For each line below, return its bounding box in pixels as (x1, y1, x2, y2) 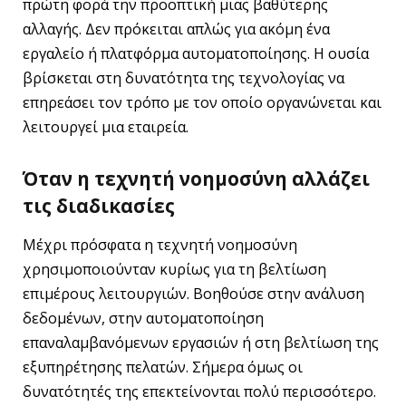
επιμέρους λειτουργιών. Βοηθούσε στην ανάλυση (23, 284, 364, 304)
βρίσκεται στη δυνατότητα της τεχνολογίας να (23, 67, 344, 88)
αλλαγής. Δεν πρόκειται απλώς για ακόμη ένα (23, 18, 330, 39)
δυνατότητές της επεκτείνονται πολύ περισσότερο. (23, 382, 376, 402)
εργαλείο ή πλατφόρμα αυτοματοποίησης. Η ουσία (23, 43, 369, 63)
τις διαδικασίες (23, 192, 175, 218)
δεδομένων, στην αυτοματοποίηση (23, 308, 264, 329)
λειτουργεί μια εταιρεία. (23, 116, 188, 137)
